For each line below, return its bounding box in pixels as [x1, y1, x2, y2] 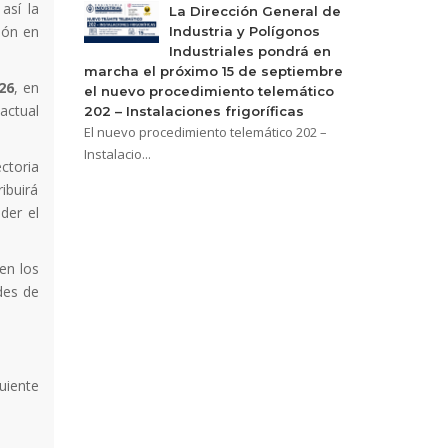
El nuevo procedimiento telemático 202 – [83, 123, 327, 141]
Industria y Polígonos [168, 23, 320, 39]
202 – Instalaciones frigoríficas [83, 103, 304, 119]
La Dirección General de [168, 3, 341, 19]
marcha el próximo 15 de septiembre [83, 63, 343, 79]
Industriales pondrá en [168, 43, 331, 59]
